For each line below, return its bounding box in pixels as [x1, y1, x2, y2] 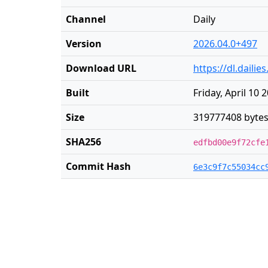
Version [66, 37, 102, 50]
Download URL [66, 62, 136, 75]
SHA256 [66, 135, 101, 148]
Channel [66, 13, 106, 26]
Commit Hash [66, 160, 131, 173]
